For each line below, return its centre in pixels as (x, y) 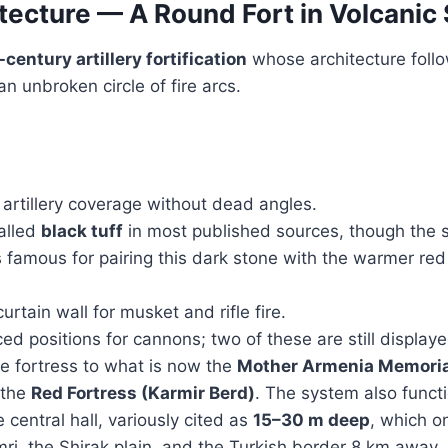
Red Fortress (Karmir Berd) (143, 392)
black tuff (82, 230)
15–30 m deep (311, 419)
